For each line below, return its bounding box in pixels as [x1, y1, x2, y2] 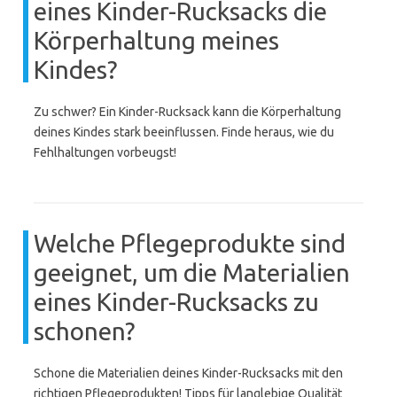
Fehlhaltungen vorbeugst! [34, 145, 176, 160]
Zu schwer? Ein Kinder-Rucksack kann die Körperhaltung [34, 105, 341, 119]
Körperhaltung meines [34, 27, 279, 54]
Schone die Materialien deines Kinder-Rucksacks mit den [34, 366, 343, 380]
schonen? [34, 317, 135, 345]
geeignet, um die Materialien [34, 259, 350, 286]
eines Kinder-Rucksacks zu [34, 288, 319, 315]
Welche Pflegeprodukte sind [34, 230, 346, 257]
